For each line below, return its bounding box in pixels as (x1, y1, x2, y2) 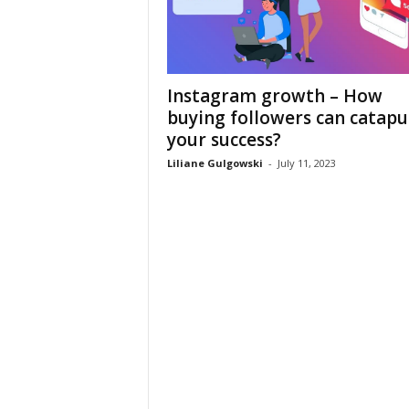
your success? (166, 128, 281, 152)
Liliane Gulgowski (166, 156, 263, 171)
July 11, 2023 (277, 156, 336, 171)
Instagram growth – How (166, 84, 383, 109)
